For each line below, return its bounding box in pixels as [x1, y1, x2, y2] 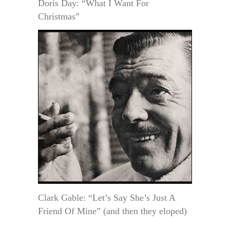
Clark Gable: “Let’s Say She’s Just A [38, 192, 175, 203]
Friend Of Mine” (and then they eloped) [38, 205, 187, 216]
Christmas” [38, 11, 80, 22]
